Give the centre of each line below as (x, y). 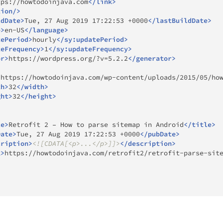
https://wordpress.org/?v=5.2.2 (68, 58)
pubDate (162, 134)
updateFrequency (98, 49)
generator (154, 58)
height (40, 96)
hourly (44, 39)
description (150, 143)
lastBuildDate (182, 20)
